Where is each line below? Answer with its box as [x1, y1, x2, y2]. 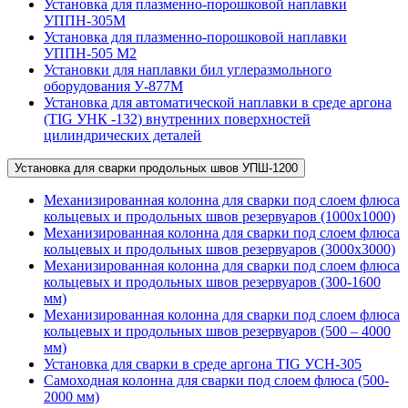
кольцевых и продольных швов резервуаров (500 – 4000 [44, 323, 391, 340]
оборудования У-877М [44, 78, 183, 95]
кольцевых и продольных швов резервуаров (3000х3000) [44, 241, 395, 258]
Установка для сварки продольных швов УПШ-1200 [15, 161, 298, 176]
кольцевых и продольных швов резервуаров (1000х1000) [44, 209, 395, 225]
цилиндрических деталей [44, 127, 201, 144]
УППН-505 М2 [44, 46, 137, 62]
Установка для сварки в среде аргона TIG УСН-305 [44, 356, 362, 372]
